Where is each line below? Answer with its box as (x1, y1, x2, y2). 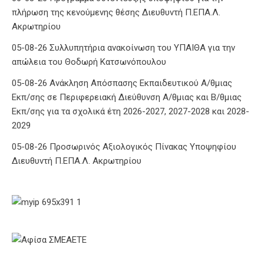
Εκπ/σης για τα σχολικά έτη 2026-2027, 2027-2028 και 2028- (12, 105, 249, 117)
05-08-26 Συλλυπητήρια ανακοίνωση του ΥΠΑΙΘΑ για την (12, 42, 235, 53)
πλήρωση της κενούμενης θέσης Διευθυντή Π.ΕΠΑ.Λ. (12, 6, 220, 18)
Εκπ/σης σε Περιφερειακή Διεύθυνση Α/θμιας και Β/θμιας (12, 91, 242, 103)
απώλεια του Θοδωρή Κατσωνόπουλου (12, 56, 166, 67)
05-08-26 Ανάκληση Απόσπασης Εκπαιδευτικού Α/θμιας (12, 77, 232, 88)
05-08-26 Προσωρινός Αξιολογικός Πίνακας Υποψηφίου (12, 141, 236, 152)
